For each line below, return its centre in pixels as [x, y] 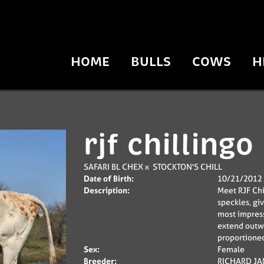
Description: [106, 190]
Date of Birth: [108, 178]
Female [231, 249]
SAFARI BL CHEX [113, 166]
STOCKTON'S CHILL [187, 166]
